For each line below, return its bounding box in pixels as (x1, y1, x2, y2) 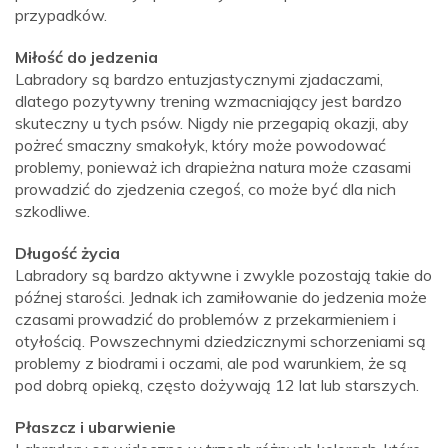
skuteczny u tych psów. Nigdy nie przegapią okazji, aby (15, 113, 409, 133)
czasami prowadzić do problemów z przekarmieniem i (15, 309, 396, 329)
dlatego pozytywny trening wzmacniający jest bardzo (15, 91, 402, 111)
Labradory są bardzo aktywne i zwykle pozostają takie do (15, 265, 432, 285)
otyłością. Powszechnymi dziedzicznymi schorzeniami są (15, 331, 426, 351)
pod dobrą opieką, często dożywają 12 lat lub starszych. (15, 375, 419, 395)
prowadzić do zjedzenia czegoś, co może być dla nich (15, 179, 396, 199)
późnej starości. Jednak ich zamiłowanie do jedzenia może (15, 287, 427, 307)
